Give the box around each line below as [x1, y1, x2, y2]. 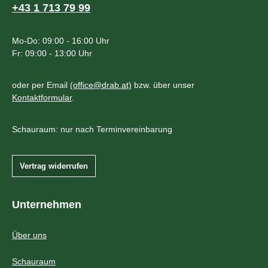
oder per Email [12, 80, 70, 90]
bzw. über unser [132, 80, 194, 90]
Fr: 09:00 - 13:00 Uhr [12, 48, 92, 58]
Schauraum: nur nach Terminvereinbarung [12, 124, 172, 134]
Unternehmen [12, 197, 81, 211]
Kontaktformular [12, 92, 72, 102]
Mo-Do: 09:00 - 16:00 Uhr [12, 35, 109, 45]
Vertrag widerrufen [20, 161, 88, 170]
